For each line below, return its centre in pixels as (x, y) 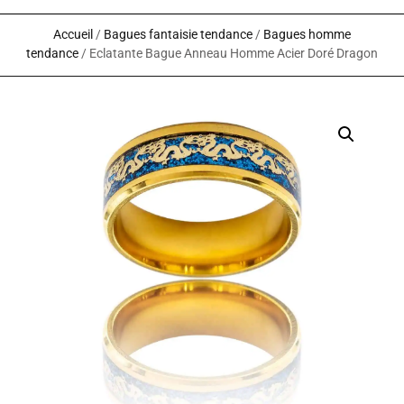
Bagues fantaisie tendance (178, 34)
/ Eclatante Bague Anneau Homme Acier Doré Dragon (228, 53)
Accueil (73, 34)
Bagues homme (307, 34)
